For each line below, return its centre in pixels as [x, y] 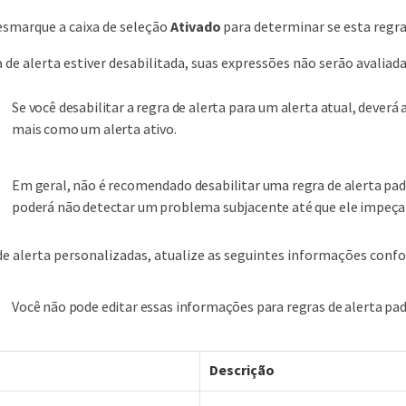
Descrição [242, 370]
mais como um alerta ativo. [94, 129]
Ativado [196, 27]
